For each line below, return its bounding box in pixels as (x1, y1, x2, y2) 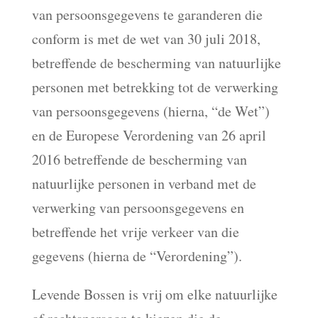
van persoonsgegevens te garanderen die (31, 5, 263, 24)
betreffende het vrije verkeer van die (31, 222, 239, 241)
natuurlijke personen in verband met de (31, 174, 256, 193)
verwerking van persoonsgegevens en (31, 198, 244, 217)
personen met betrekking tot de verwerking (31, 77, 278, 97)
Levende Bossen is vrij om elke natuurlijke (31, 285, 278, 304)
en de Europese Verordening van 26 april (31, 126, 266, 145)
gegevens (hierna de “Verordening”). (31, 246, 242, 265)
